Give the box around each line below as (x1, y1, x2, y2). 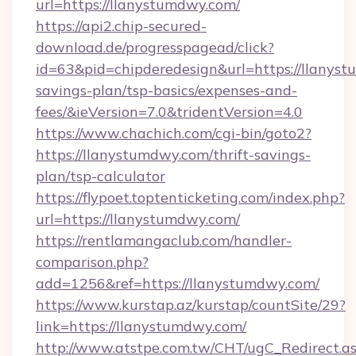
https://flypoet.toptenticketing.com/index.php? (36, 188, 345, 207)
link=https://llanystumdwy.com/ (36, 317, 246, 335)
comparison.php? (36, 253, 149, 271)
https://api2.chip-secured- (36, 17, 207, 35)
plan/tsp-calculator (36, 167, 165, 185)
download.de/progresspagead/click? (36, 38, 274, 56)
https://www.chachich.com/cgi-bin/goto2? (36, 124, 311, 142)
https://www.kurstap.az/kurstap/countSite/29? (36, 296, 346, 314)
